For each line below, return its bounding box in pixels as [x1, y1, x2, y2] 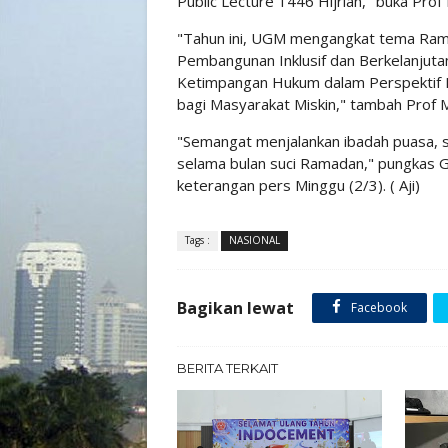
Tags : [185, 233, 210, 247]
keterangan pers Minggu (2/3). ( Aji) [177, 175, 420, 195]
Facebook [348, 299, 407, 316]
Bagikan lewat [177, 297, 294, 319]
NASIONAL [229, 233, 280, 247]
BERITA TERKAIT [177, 360, 278, 376]
